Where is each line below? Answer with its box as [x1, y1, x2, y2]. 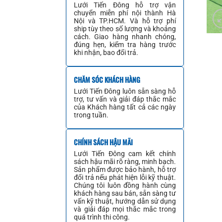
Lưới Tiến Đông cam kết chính [74, 150, 176, 158]
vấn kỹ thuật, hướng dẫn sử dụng [74, 197, 176, 206]
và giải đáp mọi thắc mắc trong [74, 205, 176, 214]
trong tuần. [74, 111, 109, 119]
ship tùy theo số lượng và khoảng [74, 25, 176, 33]
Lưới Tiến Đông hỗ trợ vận [74, 1, 176, 9]
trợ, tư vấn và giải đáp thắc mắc [74, 95, 176, 104]
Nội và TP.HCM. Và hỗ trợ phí [74, 17, 176, 25]
